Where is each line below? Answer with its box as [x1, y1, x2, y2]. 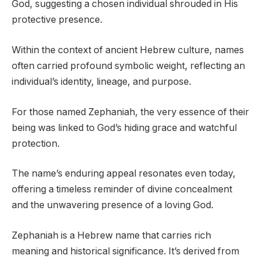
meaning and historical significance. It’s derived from [12, 245, 239, 257]
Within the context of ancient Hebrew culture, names [12, 44, 244, 56]
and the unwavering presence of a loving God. [12, 199, 213, 211]
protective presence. [12, 14, 102, 26]
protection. [12, 137, 60, 149]
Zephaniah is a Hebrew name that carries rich [12, 229, 211, 241]
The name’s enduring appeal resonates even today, [12, 168, 236, 180]
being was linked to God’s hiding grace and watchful [12, 122, 237, 133]
